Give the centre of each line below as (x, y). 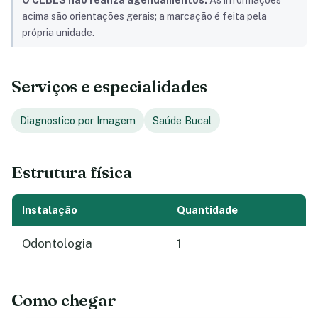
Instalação (50, 209)
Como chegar (64, 300)
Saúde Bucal (182, 120)
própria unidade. (58, 33)
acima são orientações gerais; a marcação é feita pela (144, 17)
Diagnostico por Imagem (78, 120)
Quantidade (207, 209)
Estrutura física (72, 172)
